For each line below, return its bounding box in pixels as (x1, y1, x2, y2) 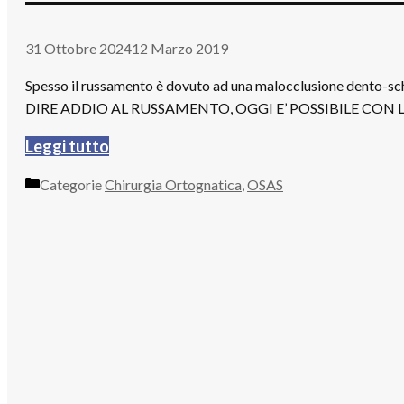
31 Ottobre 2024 (25, 39, 132, 57)
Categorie (40, 175, 105, 193)
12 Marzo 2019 (132, 39, 228, 57)
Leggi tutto (25, 135, 109, 156)
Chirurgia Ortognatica (105, 175, 242, 193)
